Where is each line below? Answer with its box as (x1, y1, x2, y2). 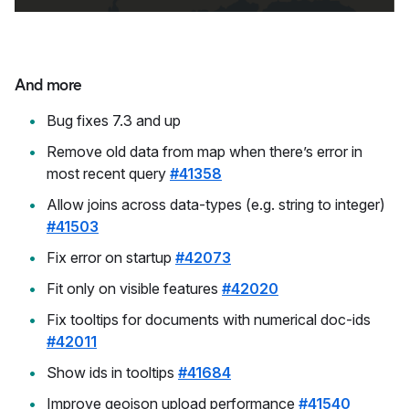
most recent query (47, 163, 170, 183)
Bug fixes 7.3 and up (47, 110, 181, 130)
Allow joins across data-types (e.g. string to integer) (47, 194, 385, 214)
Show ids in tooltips (47, 362, 178, 382)
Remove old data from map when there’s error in (47, 142, 362, 161)
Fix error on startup (47, 247, 175, 267)
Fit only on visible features (47, 278, 222, 298)
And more (15, 74, 83, 95)
